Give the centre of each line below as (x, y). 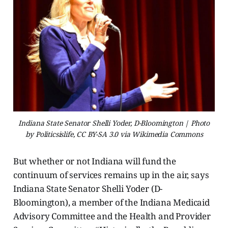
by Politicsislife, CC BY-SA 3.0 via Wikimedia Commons (114, 134)
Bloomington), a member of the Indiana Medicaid (111, 203)
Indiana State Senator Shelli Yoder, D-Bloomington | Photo (114, 123)
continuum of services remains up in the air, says (111, 175)
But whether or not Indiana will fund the (94, 161)
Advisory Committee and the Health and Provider (112, 216)
